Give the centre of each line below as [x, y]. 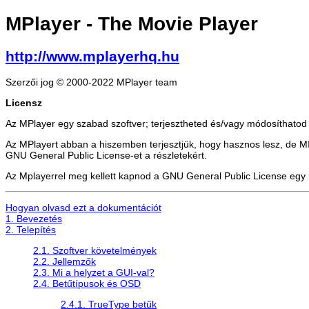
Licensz [24, 102]
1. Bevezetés [34, 218]
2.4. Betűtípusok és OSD [87, 283]
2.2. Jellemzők [64, 261]
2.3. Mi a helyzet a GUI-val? [94, 272]
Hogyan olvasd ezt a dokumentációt [83, 207]
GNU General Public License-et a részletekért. [106, 155]
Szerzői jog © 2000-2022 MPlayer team [91, 82]
